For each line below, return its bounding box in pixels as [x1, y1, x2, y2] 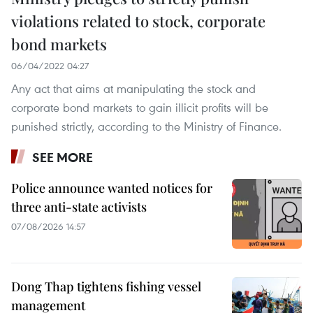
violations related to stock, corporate [11, 10, 265, 32]
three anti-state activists [11, 198, 147, 216]
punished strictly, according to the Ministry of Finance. [11, 118, 282, 135]
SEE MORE [32, 149, 93, 166]
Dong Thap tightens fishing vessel [11, 278, 201, 296]
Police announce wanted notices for [11, 180, 212, 197]
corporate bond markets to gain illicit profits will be [11, 99, 268, 116]
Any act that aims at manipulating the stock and [11, 80, 256, 97]
